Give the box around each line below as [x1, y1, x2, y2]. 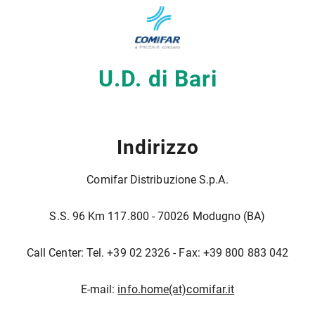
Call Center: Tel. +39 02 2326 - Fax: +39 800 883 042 [26, 245, 289, 259]
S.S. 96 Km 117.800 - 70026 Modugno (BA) [49, 209, 266, 223]
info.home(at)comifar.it [117, 282, 235, 296]
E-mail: [80, 282, 118, 296]
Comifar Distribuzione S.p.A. [86, 172, 229, 186]
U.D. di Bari [98, 65, 217, 92]
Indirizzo [116, 135, 199, 159]
